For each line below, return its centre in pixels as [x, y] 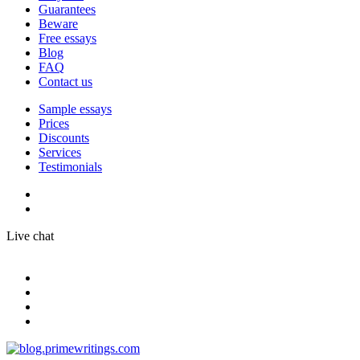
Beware [58, 24]
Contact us [65, 82]
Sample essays [75, 109]
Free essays [67, 38]
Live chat [30, 236]
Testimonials [70, 167]
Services [60, 152]
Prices [54, 123]
